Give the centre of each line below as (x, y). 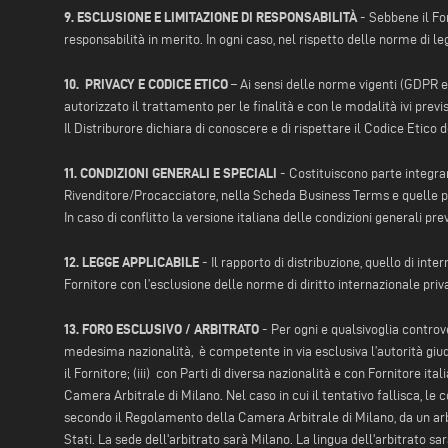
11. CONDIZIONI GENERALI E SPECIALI (170, 173)
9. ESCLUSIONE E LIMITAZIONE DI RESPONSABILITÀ (210, 17)
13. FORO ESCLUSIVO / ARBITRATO (161, 329)
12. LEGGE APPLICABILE (131, 262)
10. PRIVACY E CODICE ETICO (146, 84)
